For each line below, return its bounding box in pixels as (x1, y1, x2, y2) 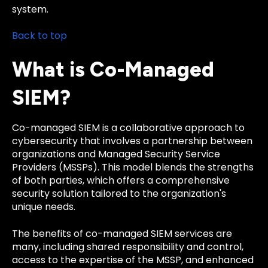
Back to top (12, 29, 67, 43)
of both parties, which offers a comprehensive (12, 173, 230, 188)
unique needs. (12, 200, 75, 214)
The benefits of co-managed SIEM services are (12, 226, 232, 240)
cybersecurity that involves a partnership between (12, 134, 252, 148)
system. (12, 2, 48, 16)
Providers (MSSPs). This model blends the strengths (12, 160, 254, 175)
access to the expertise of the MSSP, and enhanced (12, 252, 254, 267)
